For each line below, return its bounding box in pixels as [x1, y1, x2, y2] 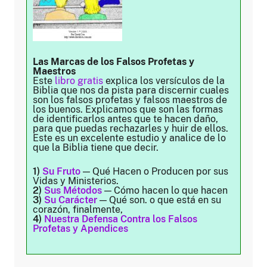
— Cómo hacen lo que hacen [102, 185, 228, 196]
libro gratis [55, 75, 103, 86]
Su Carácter [44, 194, 97, 206]
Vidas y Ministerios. [33, 175, 119, 187]
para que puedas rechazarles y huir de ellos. [33, 123, 228, 134]
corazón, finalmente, [33, 204, 123, 215]
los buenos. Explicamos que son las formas [33, 104, 223, 115]
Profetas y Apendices [33, 223, 128, 234]
